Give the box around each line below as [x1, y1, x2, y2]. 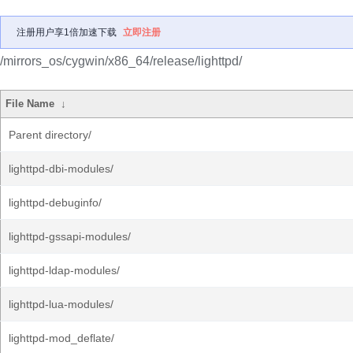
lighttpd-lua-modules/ [9, 298, 113, 310]
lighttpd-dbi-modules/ [9, 162, 113, 175]
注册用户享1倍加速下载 [17, 27, 117, 38]
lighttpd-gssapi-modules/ [9, 230, 131, 243]
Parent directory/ [9, 128, 91, 141]
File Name [6, 98, 55, 110]
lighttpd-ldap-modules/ [9, 264, 120, 277]
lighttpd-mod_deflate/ [9, 332, 114, 344]
